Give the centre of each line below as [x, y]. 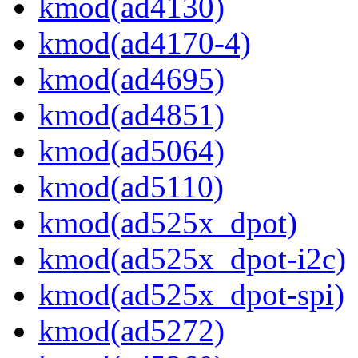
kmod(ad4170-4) [145, 43]
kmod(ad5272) [131, 331]
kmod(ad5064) [131, 151]
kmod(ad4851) [131, 115]
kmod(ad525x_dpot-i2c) [192, 259]
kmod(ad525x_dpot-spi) [191, 295]
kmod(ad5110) [131, 187]
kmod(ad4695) [131, 79]
